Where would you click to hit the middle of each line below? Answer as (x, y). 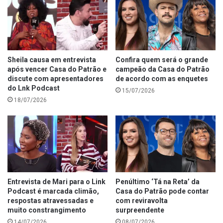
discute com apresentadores (56, 79)
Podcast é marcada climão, (53, 191)
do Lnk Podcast (34, 88)
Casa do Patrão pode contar (162, 191)
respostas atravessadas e (51, 200)
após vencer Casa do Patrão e (57, 69)
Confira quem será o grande (162, 60)
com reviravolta (142, 200)
